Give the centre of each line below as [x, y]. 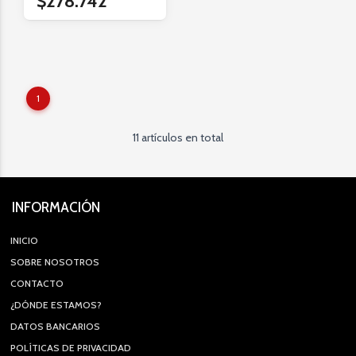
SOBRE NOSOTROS [55, 262]
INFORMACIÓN [56, 207]
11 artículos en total [178, 137]
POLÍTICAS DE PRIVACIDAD [71, 348]
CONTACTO [37, 283]
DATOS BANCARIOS [55, 326]
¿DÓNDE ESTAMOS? [56, 305]
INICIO [24, 240]
